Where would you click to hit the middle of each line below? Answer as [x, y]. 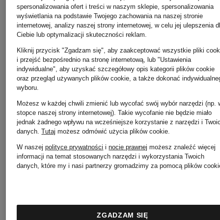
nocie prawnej [128, 147]
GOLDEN [66, 198]
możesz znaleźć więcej [182, 147]
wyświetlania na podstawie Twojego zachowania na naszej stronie [110, 16]
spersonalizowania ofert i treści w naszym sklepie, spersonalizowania [115, 7]
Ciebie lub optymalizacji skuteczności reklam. [82, 35]
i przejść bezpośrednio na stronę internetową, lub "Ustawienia [104, 60]
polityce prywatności [74, 147]
